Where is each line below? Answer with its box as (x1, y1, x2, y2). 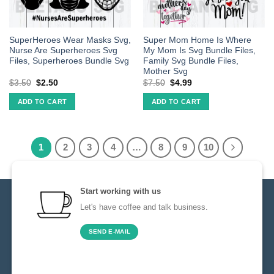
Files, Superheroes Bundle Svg (9, 56, 129, 66)
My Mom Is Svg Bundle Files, (143, 46, 256, 56)
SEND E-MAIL (88, 228, 131, 235)
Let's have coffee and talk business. (80, 202, 209, 212)
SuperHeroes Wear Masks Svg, (9, 35, 131, 45)
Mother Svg (143, 67, 188, 76)
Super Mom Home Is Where (143, 35, 251, 45)
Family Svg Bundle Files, (143, 56, 239, 66)
